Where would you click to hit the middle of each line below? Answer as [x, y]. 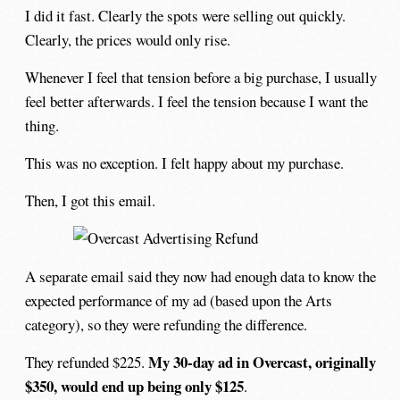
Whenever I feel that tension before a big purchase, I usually [201, 77]
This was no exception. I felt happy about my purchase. [185, 162]
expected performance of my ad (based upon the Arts [179, 300]
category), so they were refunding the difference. [167, 324]
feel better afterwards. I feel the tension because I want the [197, 101]
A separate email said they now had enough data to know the [201, 276]
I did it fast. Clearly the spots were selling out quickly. [186, 15]
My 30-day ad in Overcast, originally [262, 362]
